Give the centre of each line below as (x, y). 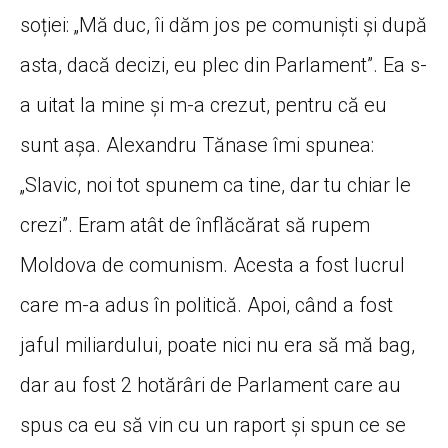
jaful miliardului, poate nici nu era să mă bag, (217, 344)
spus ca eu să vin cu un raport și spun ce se (213, 424)
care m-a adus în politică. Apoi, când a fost (206, 304)
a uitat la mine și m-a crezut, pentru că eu (203, 104)
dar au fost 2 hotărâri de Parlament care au (210, 384)
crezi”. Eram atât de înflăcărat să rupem (195, 224)
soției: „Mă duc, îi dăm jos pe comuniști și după (223, 24)
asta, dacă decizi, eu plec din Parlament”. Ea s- (223, 64)
